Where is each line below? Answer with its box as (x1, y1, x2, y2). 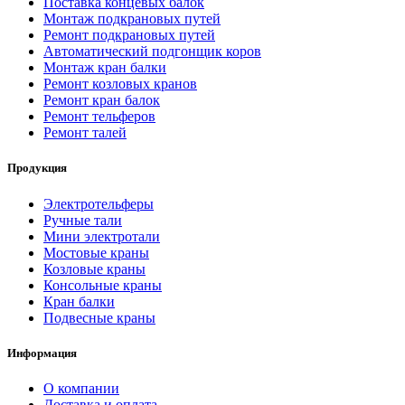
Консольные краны (43, 277, 162, 293)
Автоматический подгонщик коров (43, 43, 261, 60)
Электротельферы (43, 195, 154, 212)
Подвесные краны (43, 309, 155, 325)
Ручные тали (43, 212, 122, 228)
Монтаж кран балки (43, 60, 166, 76)
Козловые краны (43, 260, 146, 277)
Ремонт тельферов (43, 108, 155, 125)
